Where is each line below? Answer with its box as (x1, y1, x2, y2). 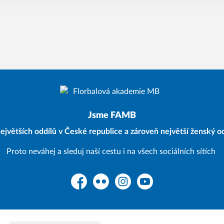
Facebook (70, 182, 104, 191)
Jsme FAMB (88, 111, 136, 120)
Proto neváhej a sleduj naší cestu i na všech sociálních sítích (6, 147, 217, 155)
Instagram (114, 182, 149, 191)
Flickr (92, 182, 112, 191)
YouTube (136, 182, 165, 191)
